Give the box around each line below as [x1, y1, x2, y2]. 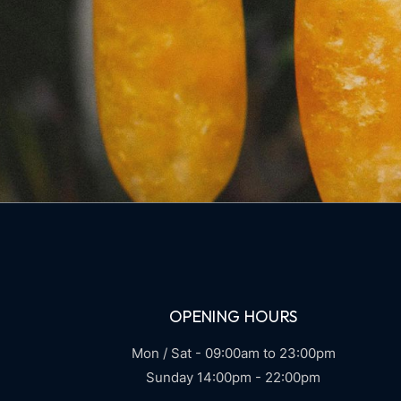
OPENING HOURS [168, 306, 298, 328]
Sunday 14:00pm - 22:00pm [146, 369, 321, 387]
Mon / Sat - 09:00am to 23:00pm [131, 345, 336, 363]
